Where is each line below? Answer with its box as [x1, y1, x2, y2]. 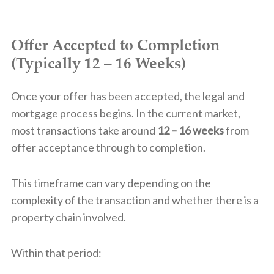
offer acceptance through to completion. [10, 140, 206, 154]
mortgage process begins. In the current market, [10, 106, 240, 120]
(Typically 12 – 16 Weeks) [10, 52, 186, 73]
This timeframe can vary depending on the [10, 176, 211, 190]
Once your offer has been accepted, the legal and [10, 89, 245, 103]
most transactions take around [10, 123, 157, 137]
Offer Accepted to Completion [10, 34, 220, 55]
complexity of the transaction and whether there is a [10, 193, 259, 207]
